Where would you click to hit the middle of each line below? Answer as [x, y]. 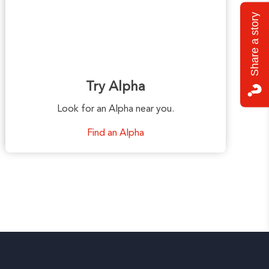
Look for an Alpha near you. [116, 109]
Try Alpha [116, 87]
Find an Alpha [116, 133]
